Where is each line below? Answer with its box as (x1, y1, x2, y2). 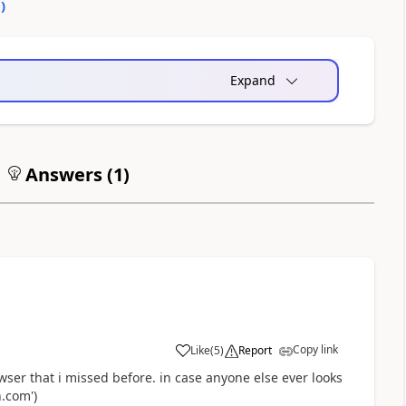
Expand (229, 71, 275, 89)
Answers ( (20, 161, 113, 187)
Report (237, 342, 272, 358)
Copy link (292, 341, 338, 357)
